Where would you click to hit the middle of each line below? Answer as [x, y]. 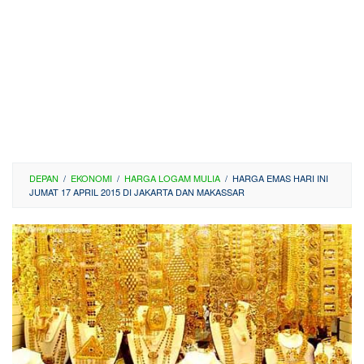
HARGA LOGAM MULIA [172, 178]
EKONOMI [91, 178]
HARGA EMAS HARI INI [280, 178]
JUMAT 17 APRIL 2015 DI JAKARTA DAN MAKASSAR [137, 192]
